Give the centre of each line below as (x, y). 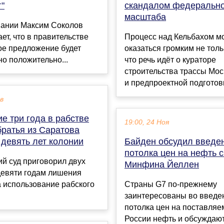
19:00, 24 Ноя (147, 122)
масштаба (145, 17)
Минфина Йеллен (162, 164)
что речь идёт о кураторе (170, 59)
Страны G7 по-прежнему (171, 184)
